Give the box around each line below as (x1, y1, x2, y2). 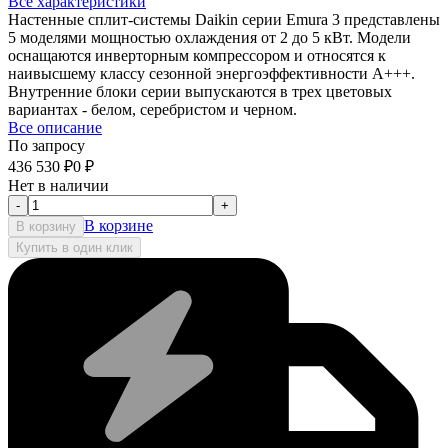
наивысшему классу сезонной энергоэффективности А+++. (8, 65, 415, 83)
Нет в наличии (8, 177, 109, 195)
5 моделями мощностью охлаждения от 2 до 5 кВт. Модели (8, 29, 411, 47)
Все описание (8, 119, 102, 137)
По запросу (8, 137, 85, 155)
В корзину (16, 219, 76, 235)
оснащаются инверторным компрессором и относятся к (8, 47, 386, 65)
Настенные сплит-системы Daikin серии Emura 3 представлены (8, 11, 440, 29)
